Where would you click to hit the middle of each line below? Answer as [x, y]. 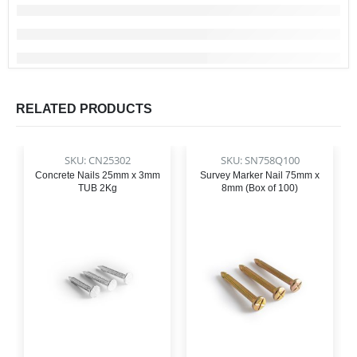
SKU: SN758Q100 [260, 161]
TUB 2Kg [97, 188]
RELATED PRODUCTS [84, 109]
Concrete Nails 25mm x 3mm [97, 176]
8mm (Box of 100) [260, 188]
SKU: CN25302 [97, 161]
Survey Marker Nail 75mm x [260, 176]
